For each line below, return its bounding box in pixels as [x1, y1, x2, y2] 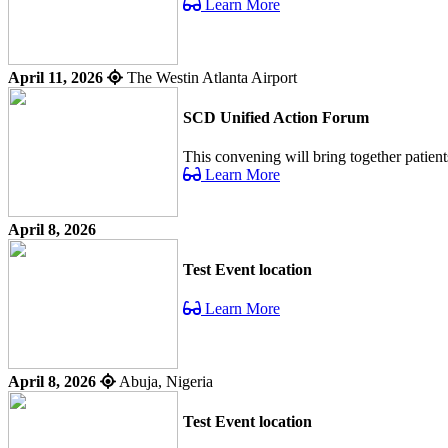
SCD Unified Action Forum [183, 108, 369, 126]
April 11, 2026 [8, 69, 103, 87]
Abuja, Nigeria [116, 373, 213, 391]
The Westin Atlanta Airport [123, 69, 297, 87]
